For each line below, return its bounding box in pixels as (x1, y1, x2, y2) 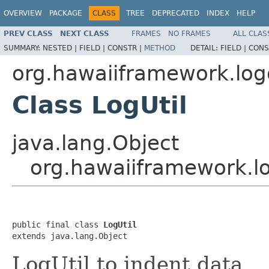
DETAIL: (190, 43, 220, 52)
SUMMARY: (4, 43, 43, 52)
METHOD (144, 43, 175, 52)
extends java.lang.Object (12, 231, 127, 241)
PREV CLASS (4, 29, 53, 38)
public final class (12, 219, 103, 229)
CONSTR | (107, 43, 144, 52)
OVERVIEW (4, 9, 42, 17)
